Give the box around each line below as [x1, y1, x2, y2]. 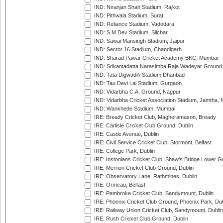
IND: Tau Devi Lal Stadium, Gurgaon [93, 80, 182, 87]
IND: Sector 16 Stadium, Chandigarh [93, 46, 182, 53]
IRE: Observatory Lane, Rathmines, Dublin [93, 173, 197, 180]
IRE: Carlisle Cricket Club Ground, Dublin [93, 122, 193, 129]
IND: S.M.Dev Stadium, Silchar [93, 29, 168, 36]
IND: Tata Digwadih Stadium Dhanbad [93, 72, 185, 78]
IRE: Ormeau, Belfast [93, 182, 145, 188]
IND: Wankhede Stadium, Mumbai [93, 106, 175, 112]
